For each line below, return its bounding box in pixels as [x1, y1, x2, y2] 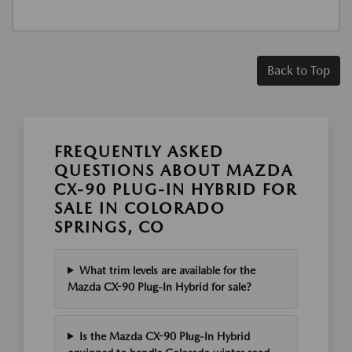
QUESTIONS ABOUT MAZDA [54, 160, 293, 180]
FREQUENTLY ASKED [54, 141, 224, 161]
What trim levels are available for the [79, 263, 255, 277]
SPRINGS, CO [54, 217, 165, 236]
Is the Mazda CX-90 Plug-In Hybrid [79, 329, 250, 343]
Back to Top [267, 62, 330, 78]
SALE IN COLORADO [54, 198, 225, 218]
